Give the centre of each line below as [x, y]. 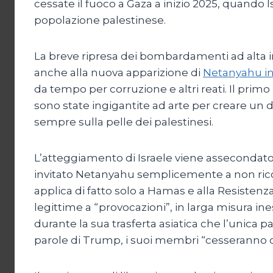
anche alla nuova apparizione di [119, 72]
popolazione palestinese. [100, 20]
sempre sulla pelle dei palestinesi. [124, 122]
